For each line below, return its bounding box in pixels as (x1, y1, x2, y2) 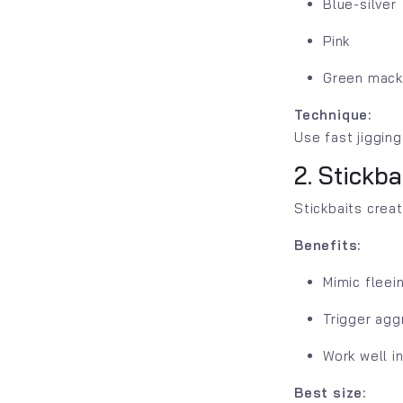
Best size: (294, 384, 366, 401)
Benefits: (294, 237, 362, 254)
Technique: (294, 106, 372, 123)
